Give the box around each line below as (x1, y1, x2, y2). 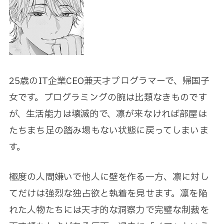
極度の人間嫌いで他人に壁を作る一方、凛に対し (8, 170, 209, 184)
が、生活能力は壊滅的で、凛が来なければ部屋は (8, 107, 207, 121)
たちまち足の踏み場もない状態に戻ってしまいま (8, 124, 208, 138)
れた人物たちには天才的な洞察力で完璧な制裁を (8, 203, 209, 217)
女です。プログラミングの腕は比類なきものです (8, 91, 207, 105)
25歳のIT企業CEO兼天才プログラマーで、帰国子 (8, 74, 210, 88)
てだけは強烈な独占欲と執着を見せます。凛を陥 (8, 187, 207, 201)
